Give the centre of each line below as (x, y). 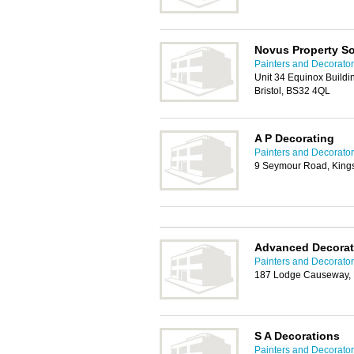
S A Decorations (297, 336)
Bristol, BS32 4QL (292, 91)
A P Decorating (294, 138)
